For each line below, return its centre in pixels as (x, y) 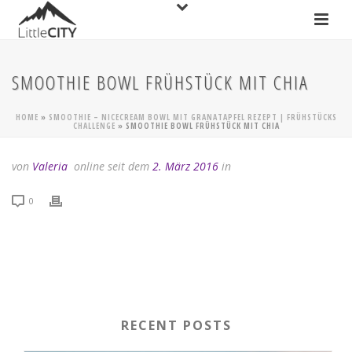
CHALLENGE (94, 126)
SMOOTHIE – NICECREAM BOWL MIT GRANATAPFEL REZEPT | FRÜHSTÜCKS (192, 117)
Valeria (50, 166)
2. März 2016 (185, 166)
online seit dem (112, 166)
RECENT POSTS (176, 325)
